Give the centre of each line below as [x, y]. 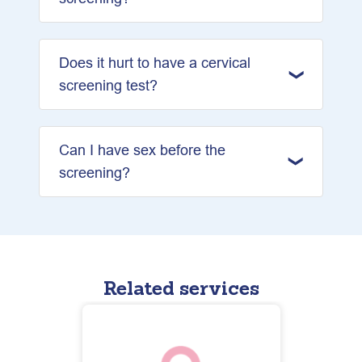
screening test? [108, 85]
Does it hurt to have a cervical [155, 63]
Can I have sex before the [142, 150]
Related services [181, 288]
